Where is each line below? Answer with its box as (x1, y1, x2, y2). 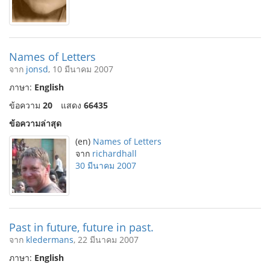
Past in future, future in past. (9, 220, 154, 234)
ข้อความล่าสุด (9, 118, 61, 129)
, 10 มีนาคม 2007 (48, 63, 113, 75)
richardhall (92, 148, 137, 159)
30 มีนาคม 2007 (75, 160, 136, 171)
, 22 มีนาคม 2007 (74, 234, 139, 245)
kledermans (26, 234, 74, 245)
